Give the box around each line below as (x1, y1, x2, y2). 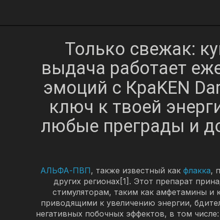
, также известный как (91, 165, 183, 175)
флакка (183, 165, 211, 175)
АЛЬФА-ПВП (40, 165, 91, 175)
